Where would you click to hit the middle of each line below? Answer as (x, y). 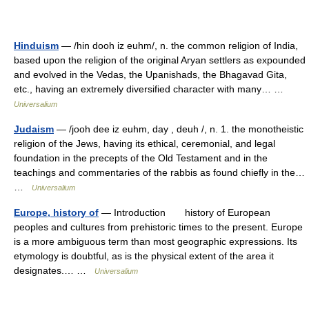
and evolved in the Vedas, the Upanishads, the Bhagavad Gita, (150, 74)
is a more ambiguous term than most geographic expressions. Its (156, 241)
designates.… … (54, 270)
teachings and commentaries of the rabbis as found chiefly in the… (159, 172)
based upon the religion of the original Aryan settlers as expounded (160, 60)
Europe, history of (56, 212)
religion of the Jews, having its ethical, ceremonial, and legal (144, 143)
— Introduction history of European (185, 212)
